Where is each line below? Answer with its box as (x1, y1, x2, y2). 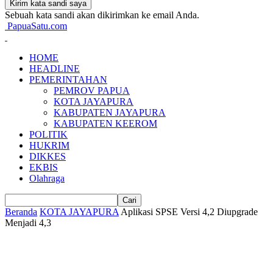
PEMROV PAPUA (54, 85, 130, 96)
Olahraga (29, 173, 65, 183)
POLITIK (29, 129, 68, 140)
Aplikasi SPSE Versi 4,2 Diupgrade (121, 207, 258, 217)
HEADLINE (29, 63, 80, 74)
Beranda (5, 207, 37, 217)
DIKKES (29, 151, 66, 161)
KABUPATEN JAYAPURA (54, 107, 166, 118)
